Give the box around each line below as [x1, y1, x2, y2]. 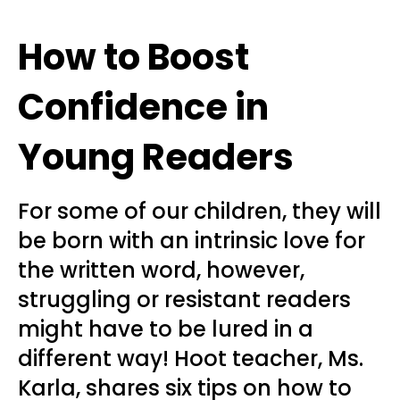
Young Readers [18, 132, 294, 182]
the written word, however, [18, 255, 304, 285]
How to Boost [18, 32, 249, 82]
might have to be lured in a [18, 314, 313, 344]
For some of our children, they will [18, 196, 381, 226]
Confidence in [18, 82, 269, 132]
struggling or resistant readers [18, 285, 351, 314]
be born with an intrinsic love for [18, 226, 365, 255]
